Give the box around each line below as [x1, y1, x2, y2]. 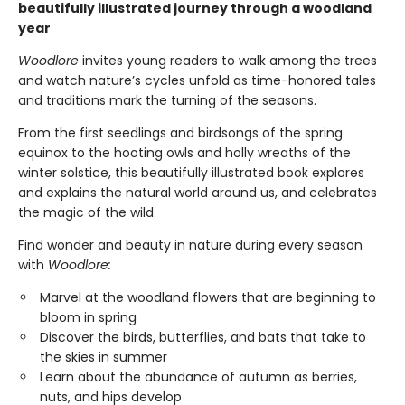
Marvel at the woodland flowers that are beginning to [40, 288, 376, 306]
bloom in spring [40, 308, 137, 326]
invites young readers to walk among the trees [79, 52, 377, 70]
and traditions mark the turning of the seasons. [18, 91, 316, 109]
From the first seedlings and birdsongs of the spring [18, 124, 343, 142]
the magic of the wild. [18, 203, 156, 221]
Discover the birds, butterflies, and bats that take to [40, 328, 366, 346]
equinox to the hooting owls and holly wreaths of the [18, 144, 351, 162]
